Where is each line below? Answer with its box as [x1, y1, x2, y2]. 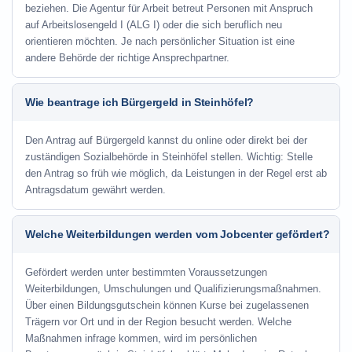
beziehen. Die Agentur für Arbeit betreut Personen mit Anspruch [25, 2, 313, 14]
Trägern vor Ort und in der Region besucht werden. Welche [25, 316, 291, 328]
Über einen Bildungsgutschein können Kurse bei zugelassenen [25, 299, 309, 311]
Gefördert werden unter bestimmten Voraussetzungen [25, 266, 267, 278]
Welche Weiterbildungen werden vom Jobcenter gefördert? [25, 228, 330, 240]
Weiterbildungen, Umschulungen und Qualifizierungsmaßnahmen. [25, 283, 321, 295]
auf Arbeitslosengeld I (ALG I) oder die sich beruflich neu [25, 19, 282, 31]
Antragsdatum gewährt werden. [25, 184, 166, 196]
